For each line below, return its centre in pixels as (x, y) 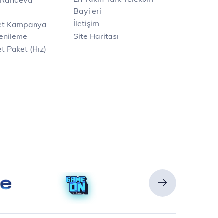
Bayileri (87, 11)
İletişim (86, 23)
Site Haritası (96, 36)
